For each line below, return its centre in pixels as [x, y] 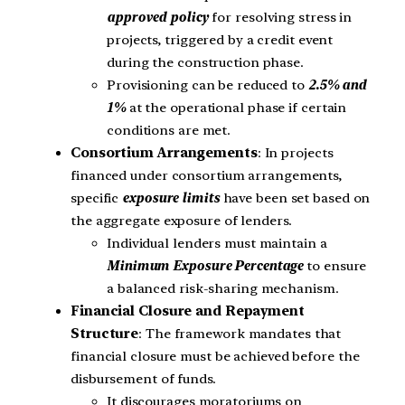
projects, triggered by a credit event [220, 39]
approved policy [160, 17]
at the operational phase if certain [238, 107]
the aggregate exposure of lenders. [181, 220]
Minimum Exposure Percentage [205, 265]
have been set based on [295, 198]
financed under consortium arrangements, [207, 175]
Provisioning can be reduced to [207, 85]
